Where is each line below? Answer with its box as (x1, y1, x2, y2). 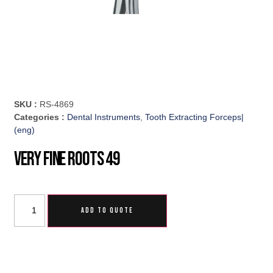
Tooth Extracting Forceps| (145, 112, 244, 122)
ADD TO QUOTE (81, 206, 134, 216)
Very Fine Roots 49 (14, 147, 121, 172)
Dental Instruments (67, 112, 141, 122)
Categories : (14, 112, 68, 122)
